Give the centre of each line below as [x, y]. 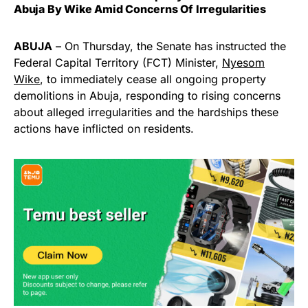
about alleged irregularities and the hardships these [146, 112]
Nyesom [243, 63]
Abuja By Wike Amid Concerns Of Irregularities [140, 9]
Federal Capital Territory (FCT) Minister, [118, 63]
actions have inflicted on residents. [104, 129]
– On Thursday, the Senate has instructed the [169, 46]
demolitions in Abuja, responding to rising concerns [147, 96]
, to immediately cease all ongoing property [153, 79]
